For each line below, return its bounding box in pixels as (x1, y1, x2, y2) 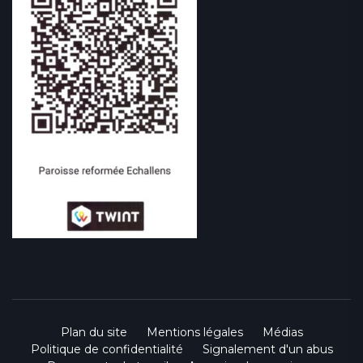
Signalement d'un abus (202, 342, 333, 357)
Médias (262, 325, 303, 340)
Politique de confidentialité (30, 342, 183, 357)
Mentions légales (146, 325, 243, 340)
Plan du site (60, 325, 127, 340)
